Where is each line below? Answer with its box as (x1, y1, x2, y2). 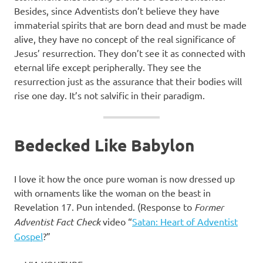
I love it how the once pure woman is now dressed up (14, 173, 235, 185)
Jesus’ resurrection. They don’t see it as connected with (14, 47, 245, 59)
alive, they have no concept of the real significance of (14, 33, 235, 45)
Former (194, 201, 224, 214)
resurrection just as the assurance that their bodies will (14, 75, 242, 87)
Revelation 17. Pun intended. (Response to (14, 201, 194, 213)
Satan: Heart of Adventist (132, 215, 238, 228)
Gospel (14, 230, 43, 242)
